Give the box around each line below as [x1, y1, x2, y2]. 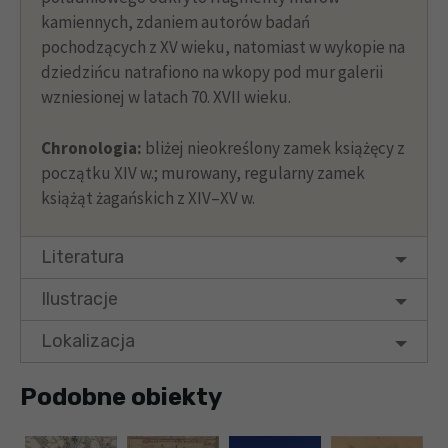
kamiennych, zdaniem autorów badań [41, 11, 310, 34]
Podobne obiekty [20, 383, 222, 412]
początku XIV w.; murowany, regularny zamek [41, 161, 365, 184]
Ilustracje [41, 288, 118, 311]
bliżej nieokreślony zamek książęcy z [142, 136, 405, 159]
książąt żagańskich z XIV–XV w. [41, 186, 255, 209]
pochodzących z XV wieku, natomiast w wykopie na [41, 36, 405, 59]
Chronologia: [41, 136, 142, 159]
